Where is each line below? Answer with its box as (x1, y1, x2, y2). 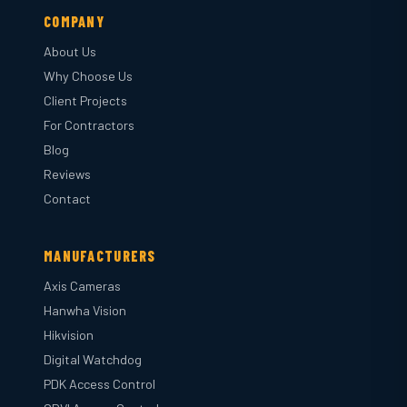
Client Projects (44, 93, 127, 108)
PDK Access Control (44, 376, 155, 392)
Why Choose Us (44, 68, 133, 84)
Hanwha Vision (44, 303, 126, 318)
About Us (44, 44, 96, 59)
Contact (44, 191, 91, 206)
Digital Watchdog (44, 352, 142, 367)
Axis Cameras (44, 278, 121, 293)
